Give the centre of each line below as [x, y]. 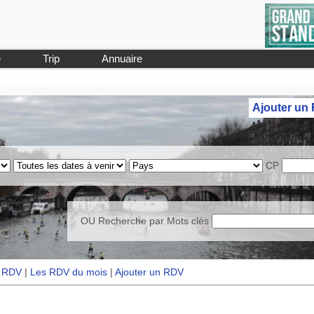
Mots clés [187, 221]
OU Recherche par [123, 221]
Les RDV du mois [69, 272]
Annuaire [122, 59]
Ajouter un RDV [150, 272]
